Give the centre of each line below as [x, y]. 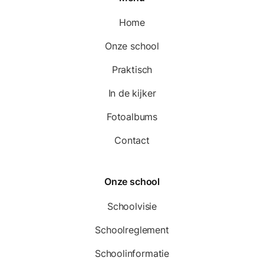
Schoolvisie [132, 206]
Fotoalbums [132, 116]
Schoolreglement [132, 230]
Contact [132, 140]
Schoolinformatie [132, 253]
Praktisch [132, 69]
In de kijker [132, 93]
